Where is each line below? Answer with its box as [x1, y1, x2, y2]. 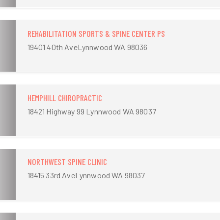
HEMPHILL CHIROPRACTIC [27, 92, 102, 103]
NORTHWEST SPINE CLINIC [27, 156, 107, 167]
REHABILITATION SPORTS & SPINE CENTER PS [27, 27, 165, 39]
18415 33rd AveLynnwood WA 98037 [27, 170, 145, 180]
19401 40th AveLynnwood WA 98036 [27, 42, 148, 52]
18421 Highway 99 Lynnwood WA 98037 [27, 106, 156, 116]
